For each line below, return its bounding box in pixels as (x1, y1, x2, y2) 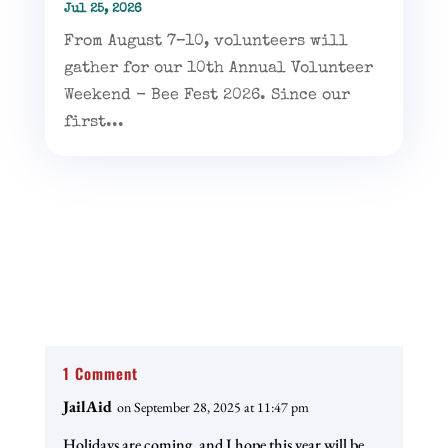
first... (63, 114, 124, 131)
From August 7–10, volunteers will (63, 33, 348, 50)
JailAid (62, 395, 112, 417)
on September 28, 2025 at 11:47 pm (116, 397, 309, 416)
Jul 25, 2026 (63, 2, 142, 16)
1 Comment (62, 361, 138, 384)
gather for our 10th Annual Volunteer (63, 60, 373, 77)
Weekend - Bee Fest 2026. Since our (63, 87, 350, 104)
